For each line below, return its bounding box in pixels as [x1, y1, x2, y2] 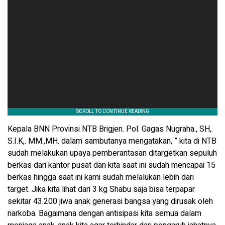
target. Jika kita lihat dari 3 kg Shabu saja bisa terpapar [8, 183, 195, 195]
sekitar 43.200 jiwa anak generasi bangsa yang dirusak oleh [8, 195, 213, 207]
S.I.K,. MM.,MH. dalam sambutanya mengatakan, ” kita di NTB [8, 135, 216, 147]
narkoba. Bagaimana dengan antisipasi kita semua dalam [8, 207, 201, 219]
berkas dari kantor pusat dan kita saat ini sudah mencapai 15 [8, 159, 215, 171]
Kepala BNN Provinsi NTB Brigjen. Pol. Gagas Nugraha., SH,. [8, 123, 213, 135]
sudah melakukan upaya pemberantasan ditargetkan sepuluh [8, 147, 217, 159]
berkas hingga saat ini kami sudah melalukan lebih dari [8, 171, 194, 183]
